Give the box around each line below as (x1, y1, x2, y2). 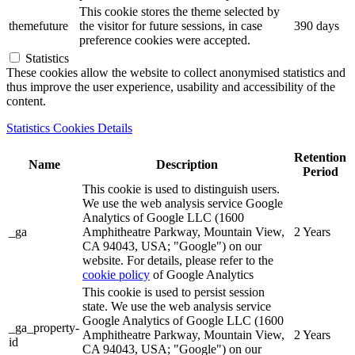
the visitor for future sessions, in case (79, 19, 262, 32)
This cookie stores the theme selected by (79, 5, 280, 18)
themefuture (9, 19, 68, 32)
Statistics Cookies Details (6, 121, 132, 135)
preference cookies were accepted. (79, 33, 250, 47)
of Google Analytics (150, 268, 254, 281)
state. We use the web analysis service (82, 300, 271, 313)
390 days (294, 19, 339, 32)
